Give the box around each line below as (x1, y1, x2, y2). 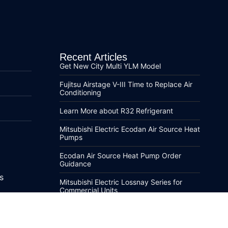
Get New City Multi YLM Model (59, 62, 161, 71)
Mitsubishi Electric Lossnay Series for (59, 178, 182, 187)
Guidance (59, 159, 91, 168)
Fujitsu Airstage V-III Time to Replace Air (59, 80, 192, 89)
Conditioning (59, 88, 101, 97)
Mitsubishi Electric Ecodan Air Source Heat (59, 125, 200, 134)
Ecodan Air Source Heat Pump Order (59, 151, 181, 160)
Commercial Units (59, 186, 118, 195)
